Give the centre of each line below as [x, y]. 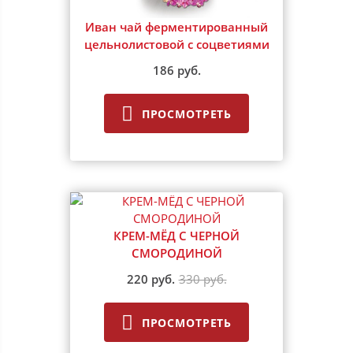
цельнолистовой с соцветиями [176, 45]
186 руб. [176, 71]
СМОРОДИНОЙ [176, 253]
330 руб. [203, 279]
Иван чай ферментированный [176, 27]
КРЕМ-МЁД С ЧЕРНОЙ [176, 236]
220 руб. [150, 279]
